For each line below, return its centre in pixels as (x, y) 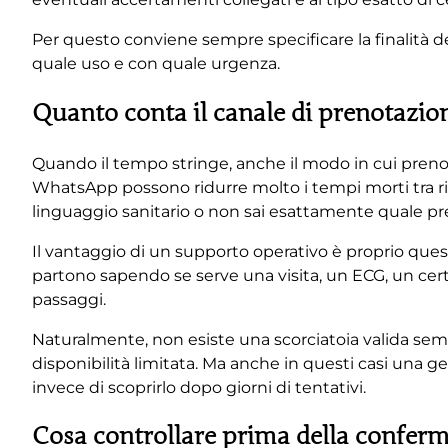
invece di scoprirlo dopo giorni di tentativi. (199, 387)
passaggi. (69, 299)
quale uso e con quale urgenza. (156, 63)
